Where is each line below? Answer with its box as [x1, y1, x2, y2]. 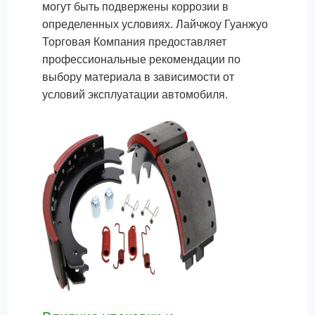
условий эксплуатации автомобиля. [42, 89, 228, 101]
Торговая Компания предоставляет [42, 36, 226, 48]
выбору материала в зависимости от [42, 71, 234, 83]
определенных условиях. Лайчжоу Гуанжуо [42, 18, 268, 30]
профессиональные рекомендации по [42, 53, 240, 65]
